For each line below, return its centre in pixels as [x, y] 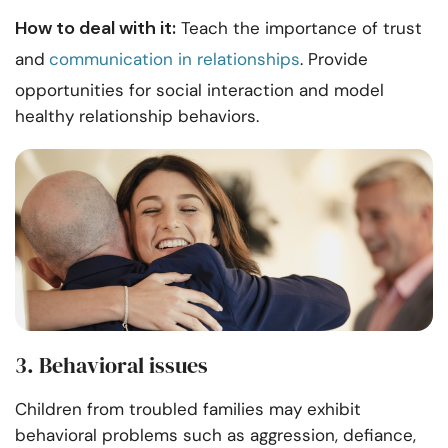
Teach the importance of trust [299, 28]
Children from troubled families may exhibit [188, 409]
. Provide [334, 59]
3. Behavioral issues [111, 365]
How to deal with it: [95, 28]
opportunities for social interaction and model [199, 90]
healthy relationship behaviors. [137, 116]
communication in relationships [174, 59]
